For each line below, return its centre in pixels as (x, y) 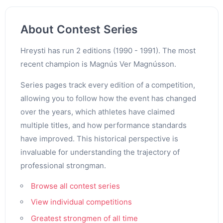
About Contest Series (79, 29)
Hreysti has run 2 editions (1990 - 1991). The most (108, 50)
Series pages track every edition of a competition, (108, 85)
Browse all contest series (75, 186)
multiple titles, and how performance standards (103, 125)
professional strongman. (63, 165)
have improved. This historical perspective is (99, 138)
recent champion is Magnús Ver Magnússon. (98, 64)
